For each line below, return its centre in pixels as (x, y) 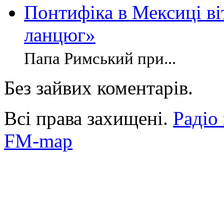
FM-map (38, 141)
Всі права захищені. (88, 118)
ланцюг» (60, 35)
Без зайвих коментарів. (98, 88)
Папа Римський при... (100, 59)
